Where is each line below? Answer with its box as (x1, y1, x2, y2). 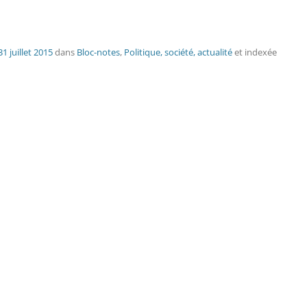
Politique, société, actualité (124, 46, 232, 58)
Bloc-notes (77, 46, 120, 58)
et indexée (232, 46, 277, 58)
